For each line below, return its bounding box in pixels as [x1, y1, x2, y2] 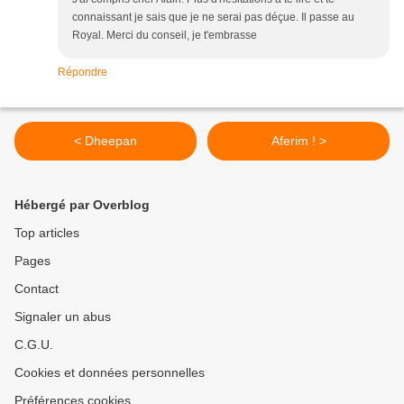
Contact [14, 281, 59, 297]
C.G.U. [14, 337, 53, 353]
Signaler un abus [14, 309, 111, 325]
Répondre [58, 66, 107, 79]
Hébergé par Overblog [14, 197, 150, 213]
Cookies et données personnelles [14, 365, 205, 381]
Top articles [14, 225, 79, 241]
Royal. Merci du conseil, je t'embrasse [72, 29, 257, 42]
